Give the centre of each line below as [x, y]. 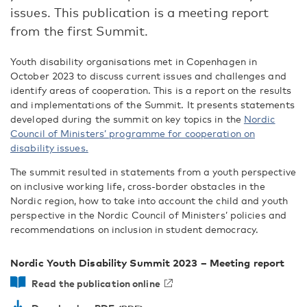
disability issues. [49, 148]
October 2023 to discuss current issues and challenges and [148, 76]
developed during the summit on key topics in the [127, 119]
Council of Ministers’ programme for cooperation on [133, 133]
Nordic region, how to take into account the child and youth [149, 200]
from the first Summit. [79, 31]
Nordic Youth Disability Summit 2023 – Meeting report [148, 262]
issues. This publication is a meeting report [140, 12]
